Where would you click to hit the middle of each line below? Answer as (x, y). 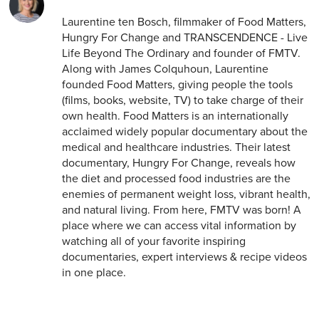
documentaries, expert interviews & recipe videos (184, 257)
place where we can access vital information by (179, 226)
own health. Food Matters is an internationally (175, 116)
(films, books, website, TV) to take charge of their (182, 101)
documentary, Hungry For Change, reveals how (178, 163)
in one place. (94, 273)
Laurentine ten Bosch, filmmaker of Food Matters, (184, 22)
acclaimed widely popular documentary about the (184, 132)
